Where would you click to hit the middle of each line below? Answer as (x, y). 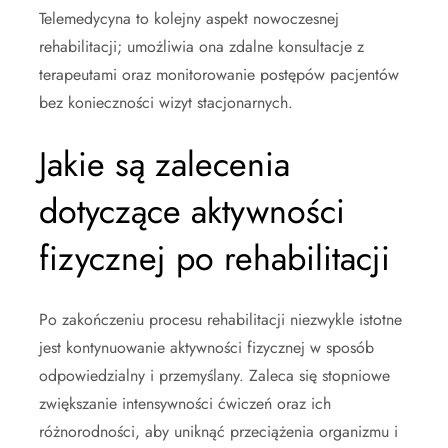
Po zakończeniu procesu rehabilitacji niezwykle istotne (220, 320)
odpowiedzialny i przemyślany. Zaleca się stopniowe (214, 376)
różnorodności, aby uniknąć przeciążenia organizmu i (218, 432)
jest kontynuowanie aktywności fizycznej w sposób (206, 348)
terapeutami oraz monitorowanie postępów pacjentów (219, 75)
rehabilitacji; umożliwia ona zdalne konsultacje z (201, 47)
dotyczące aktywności (192, 212)
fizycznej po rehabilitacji (214, 259)
